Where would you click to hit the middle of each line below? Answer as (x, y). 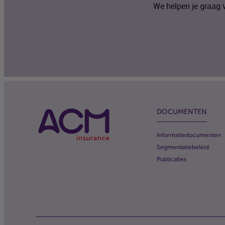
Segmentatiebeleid (183, 147)
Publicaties (172, 159)
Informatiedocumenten (189, 135)
